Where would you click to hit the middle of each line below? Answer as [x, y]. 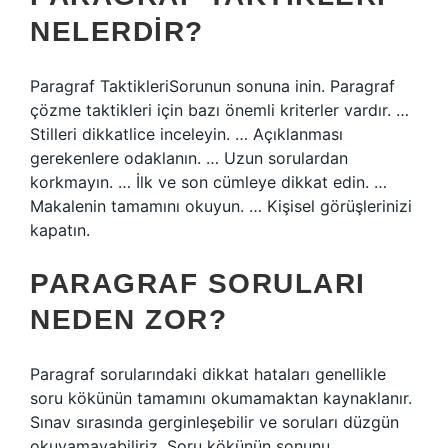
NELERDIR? [117, 31]
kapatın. [60, 230]
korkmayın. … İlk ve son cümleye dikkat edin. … [208, 182]
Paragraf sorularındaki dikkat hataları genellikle [208, 374]
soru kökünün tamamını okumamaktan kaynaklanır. [221, 398]
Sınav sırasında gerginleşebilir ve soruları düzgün [214, 422]
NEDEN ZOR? [128, 319]
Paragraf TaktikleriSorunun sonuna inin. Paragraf [212, 86]
